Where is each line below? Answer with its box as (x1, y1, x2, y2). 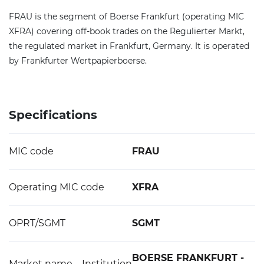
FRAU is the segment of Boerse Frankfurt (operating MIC (9, 11, 244, 22)
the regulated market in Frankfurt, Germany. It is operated (9, 41, 249, 51)
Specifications (9, 108, 97, 122)
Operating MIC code (9, 181, 104, 193)
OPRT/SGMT (9, 217, 65, 229)
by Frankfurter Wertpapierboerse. (9, 55, 147, 66)
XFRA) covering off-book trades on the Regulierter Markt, (9, 26, 245, 37)
